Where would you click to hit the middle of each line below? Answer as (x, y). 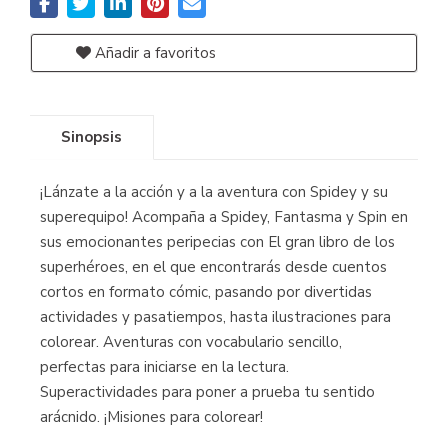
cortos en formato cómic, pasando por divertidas (206, 292)
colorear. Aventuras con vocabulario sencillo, (191, 342)
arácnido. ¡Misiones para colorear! (151, 417)
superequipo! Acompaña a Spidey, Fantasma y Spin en (224, 217)
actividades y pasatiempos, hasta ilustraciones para (215, 317)
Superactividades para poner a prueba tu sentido (207, 392)
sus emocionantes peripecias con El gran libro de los (217, 242)
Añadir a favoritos (153, 53)
